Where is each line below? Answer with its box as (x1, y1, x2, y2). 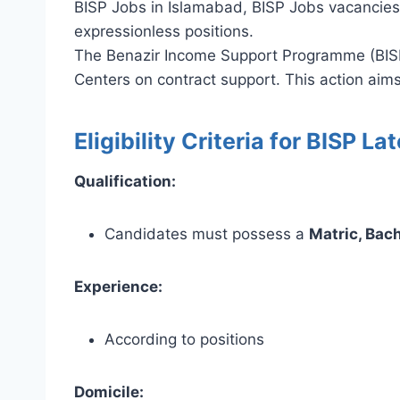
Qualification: (74, 171, 176, 190)
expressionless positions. (74, 21, 254, 40)
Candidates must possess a (104, 224, 309, 243)
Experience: (74, 277, 162, 296)
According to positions (104, 329, 264, 348)
